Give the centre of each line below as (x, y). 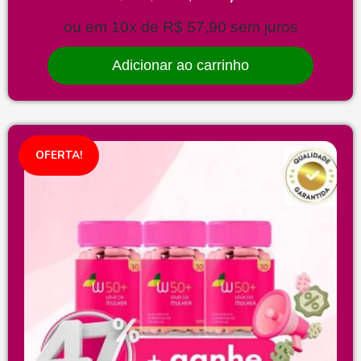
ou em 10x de (113, 27)
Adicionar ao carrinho (180, 65)
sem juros (264, 27)
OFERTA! (59, 155)
